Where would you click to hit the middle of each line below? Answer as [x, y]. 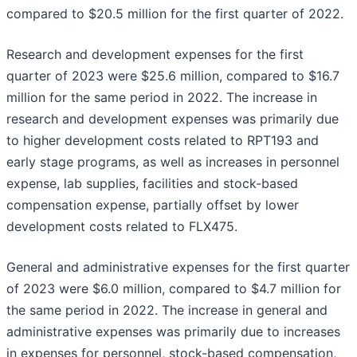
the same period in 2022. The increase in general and [167, 310]
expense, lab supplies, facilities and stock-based [152, 184]
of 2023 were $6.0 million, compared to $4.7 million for [174, 289]
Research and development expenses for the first [155, 55]
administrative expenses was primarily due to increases [173, 332]
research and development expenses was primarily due [173, 119]
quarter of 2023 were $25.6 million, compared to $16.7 [173, 76]
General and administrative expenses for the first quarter [178, 267]
